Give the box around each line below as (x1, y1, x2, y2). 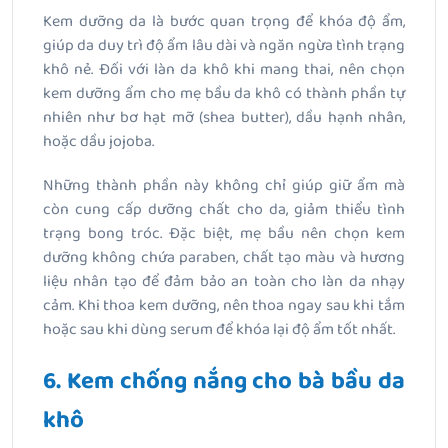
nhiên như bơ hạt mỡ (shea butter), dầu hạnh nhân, (43, 104, 405, 130)
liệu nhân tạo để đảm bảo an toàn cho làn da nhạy (43, 268, 405, 294)
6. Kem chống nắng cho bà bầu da (43, 361, 405, 401)
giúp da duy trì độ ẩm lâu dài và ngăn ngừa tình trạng (43, 32, 405, 58)
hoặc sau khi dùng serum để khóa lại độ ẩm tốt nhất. (43, 316, 395, 342)
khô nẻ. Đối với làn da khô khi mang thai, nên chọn (43, 56, 405, 82)
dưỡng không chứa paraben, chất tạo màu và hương (43, 244, 405, 270)
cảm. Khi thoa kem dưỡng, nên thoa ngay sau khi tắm (43, 292, 405, 318)
